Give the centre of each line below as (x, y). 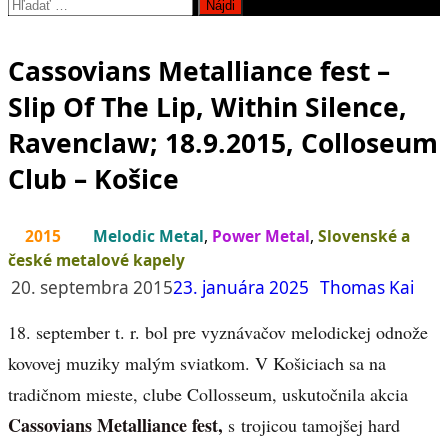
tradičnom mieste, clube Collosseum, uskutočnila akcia (208, 394)
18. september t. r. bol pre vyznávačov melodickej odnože (218, 332)
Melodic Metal (148, 236)
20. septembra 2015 (92, 288)
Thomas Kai (367, 288)
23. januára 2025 (241, 288)
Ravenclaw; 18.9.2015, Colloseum (223, 142)
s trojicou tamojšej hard (311, 425)
